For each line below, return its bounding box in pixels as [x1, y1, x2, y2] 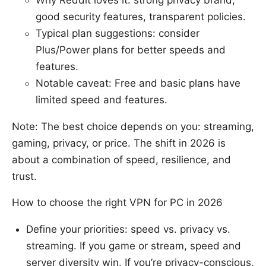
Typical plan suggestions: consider [36, 27, 199, 40]
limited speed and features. [36, 94, 167, 106]
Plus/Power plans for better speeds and [36, 44, 226, 56]
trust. [12, 170, 37, 183]
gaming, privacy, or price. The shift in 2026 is [12, 137, 226, 150]
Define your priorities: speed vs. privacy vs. [26, 223, 230, 236]
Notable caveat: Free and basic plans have [36, 77, 240, 90]
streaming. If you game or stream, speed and [26, 240, 241, 252]
